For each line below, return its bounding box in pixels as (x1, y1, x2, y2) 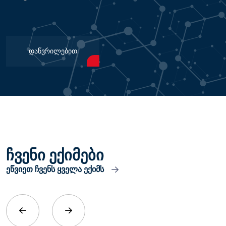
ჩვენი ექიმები (6, 146, 104, 164)
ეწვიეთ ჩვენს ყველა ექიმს (6, 164, 104, 174)
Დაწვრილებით (29, 47, 77, 55)
